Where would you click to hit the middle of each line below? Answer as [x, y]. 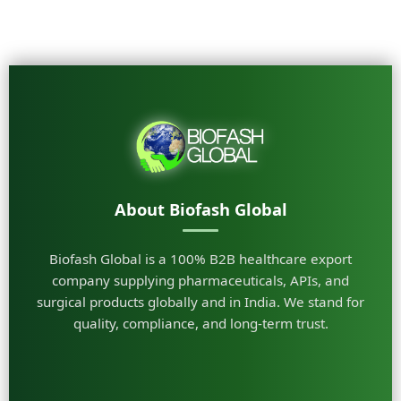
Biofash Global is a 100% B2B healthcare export [200, 259]
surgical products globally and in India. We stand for [200, 302]
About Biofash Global [200, 209]
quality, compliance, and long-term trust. [200, 323]
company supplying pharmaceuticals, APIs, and [200, 280]
